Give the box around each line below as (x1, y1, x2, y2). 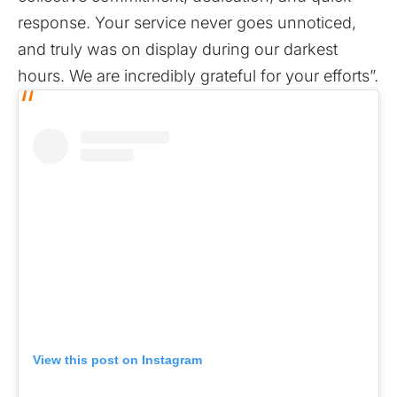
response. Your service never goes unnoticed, (18, 13, 356, 32)
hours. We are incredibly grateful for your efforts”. (18, 66, 378, 85)
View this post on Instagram (33, 353, 202, 368)
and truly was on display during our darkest (18, 40, 338, 58)
